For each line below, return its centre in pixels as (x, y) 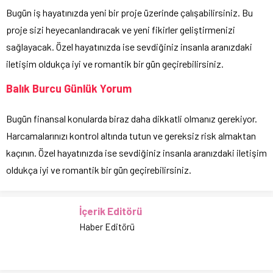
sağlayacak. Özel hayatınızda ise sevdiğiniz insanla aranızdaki (129, 47)
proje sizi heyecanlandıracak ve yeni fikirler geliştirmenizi (121, 30)
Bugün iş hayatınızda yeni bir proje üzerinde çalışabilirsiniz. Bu (129, 13)
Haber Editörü (107, 227)
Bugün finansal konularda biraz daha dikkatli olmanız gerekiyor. (132, 119)
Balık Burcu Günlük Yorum (69, 89)
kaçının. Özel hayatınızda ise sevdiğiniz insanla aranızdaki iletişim (136, 153)
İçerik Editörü (111, 211)
